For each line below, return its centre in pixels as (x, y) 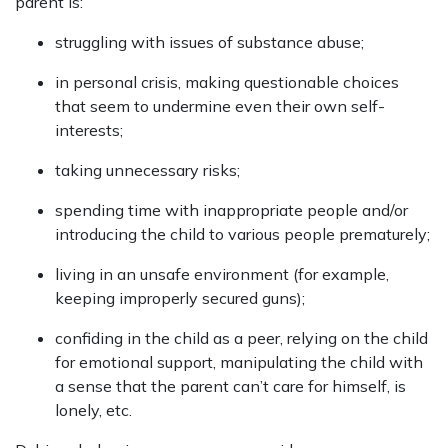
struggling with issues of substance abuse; (209, 42)
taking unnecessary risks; (147, 170)
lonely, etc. (93, 410)
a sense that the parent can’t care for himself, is (230, 386)
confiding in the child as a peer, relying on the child (241, 338)
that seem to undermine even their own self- (220, 106)
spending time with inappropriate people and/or (231, 210)
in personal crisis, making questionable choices (227, 82)
